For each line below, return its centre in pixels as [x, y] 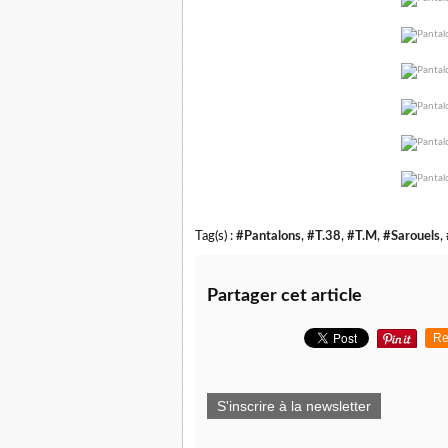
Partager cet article [284, 296]
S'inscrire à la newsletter [294, 406]
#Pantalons [268, 236]
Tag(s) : [215, 236]
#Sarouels [411, 236]
